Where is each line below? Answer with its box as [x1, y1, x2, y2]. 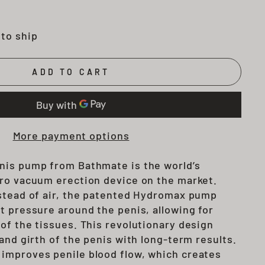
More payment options [12, 129, 130, 143]
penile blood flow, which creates [53, 247, 222, 261]
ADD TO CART [32, 67, 110, 77]
